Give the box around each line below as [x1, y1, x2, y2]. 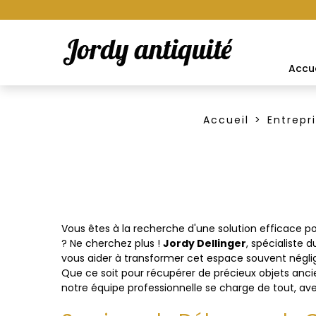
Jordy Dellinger [163, 236, 246, 250]
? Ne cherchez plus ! [61, 236, 163, 250]
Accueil [203, 113, 249, 127]
